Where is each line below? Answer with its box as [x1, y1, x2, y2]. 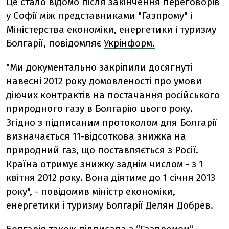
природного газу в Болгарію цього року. [6, 103, 193, 114]
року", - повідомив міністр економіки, [6, 186, 175, 197]
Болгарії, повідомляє [6, 37, 104, 49]
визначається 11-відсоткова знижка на [6, 130, 186, 142]
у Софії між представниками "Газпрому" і [6, 10, 192, 21]
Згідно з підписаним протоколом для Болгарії [6, 117, 217, 128]
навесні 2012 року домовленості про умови [6, 75, 202, 87]
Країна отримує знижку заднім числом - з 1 [6, 158, 203, 170]
